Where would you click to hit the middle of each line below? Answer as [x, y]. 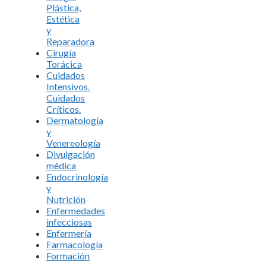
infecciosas [69, 221]
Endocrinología [77, 176]
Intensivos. [68, 86]
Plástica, [64, 7]
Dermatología [75, 120]
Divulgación [71, 154]
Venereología [73, 142]
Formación [68, 255]
